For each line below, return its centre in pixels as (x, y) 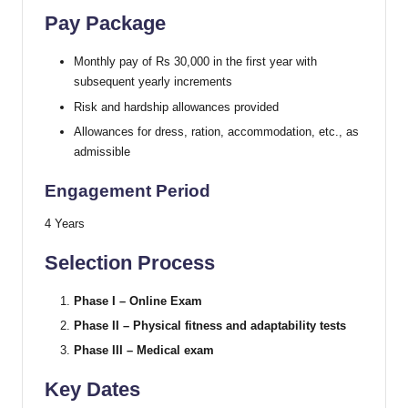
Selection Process (130, 262)
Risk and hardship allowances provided (176, 107)
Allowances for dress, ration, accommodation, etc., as (216, 131)
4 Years (65, 223)
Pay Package (105, 24)
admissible (102, 151)
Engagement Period (127, 190)
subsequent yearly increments (153, 82)
